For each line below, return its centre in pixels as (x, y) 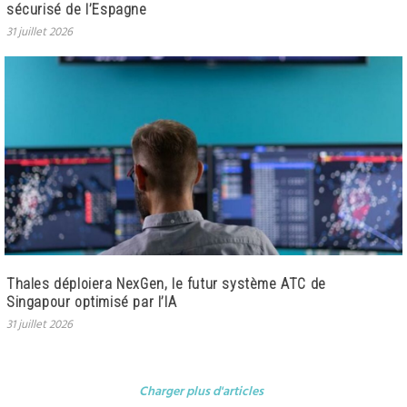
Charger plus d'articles (201, 392)
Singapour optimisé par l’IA (92, 302)
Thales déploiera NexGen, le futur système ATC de (166, 283)
